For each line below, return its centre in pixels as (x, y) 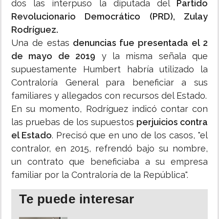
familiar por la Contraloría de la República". (100, 175)
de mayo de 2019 (54, 56)
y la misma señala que (152, 56)
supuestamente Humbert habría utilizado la (109, 69)
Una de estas (40, 43)
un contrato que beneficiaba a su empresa (109, 162)
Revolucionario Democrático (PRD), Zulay (109, 17)
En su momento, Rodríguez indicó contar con (109, 109)
